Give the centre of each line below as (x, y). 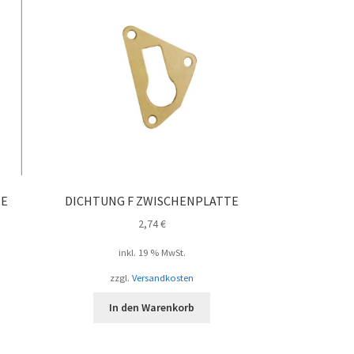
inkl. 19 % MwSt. (152, 253)
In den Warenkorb (152, 308)
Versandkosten (163, 277)
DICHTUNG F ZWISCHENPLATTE (152, 200)
